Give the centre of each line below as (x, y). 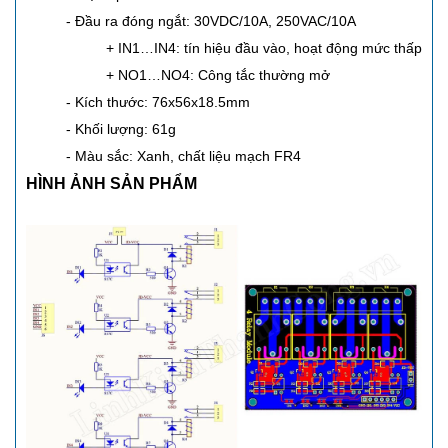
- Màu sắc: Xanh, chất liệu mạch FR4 (183, 156)
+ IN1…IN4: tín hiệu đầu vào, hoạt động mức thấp (264, 48)
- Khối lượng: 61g (121, 129)
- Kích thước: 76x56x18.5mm (158, 102)
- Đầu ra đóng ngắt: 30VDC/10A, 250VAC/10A (211, 21)
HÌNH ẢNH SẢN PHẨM (111, 184)
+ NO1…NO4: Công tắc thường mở (218, 75)
